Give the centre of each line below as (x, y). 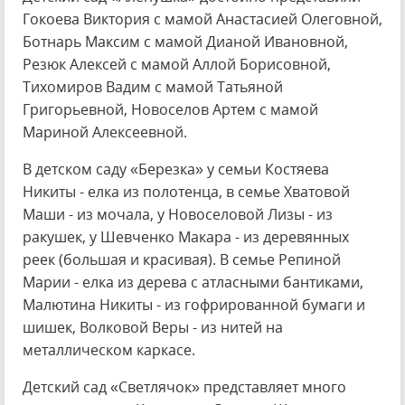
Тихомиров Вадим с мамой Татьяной (153, 87)
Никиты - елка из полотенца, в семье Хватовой (186, 192)
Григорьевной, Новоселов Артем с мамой (170, 109)
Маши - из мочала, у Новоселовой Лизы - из (178, 214)
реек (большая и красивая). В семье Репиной (182, 259)
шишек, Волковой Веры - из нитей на (153, 327)
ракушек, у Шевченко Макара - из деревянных (186, 237)
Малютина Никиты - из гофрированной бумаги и (194, 305)
